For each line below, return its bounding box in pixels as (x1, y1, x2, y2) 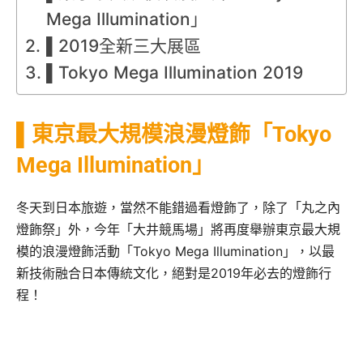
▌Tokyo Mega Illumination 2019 (46, 62, 304, 83)
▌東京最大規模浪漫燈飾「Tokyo (16, 122, 331, 148)
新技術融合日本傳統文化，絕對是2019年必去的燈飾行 (16, 265, 331, 282)
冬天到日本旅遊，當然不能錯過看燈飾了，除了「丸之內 (16, 199, 340, 216)
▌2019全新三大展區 (46, 36, 202, 57)
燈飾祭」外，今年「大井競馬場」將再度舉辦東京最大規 (16, 221, 340, 238)
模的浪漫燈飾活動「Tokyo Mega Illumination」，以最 (16, 243, 335, 260)
